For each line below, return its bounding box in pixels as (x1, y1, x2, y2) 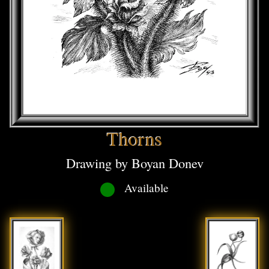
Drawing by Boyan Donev (65, 153, 204, 172)
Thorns (107, 125, 162, 151)
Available (124, 180, 169, 196)
